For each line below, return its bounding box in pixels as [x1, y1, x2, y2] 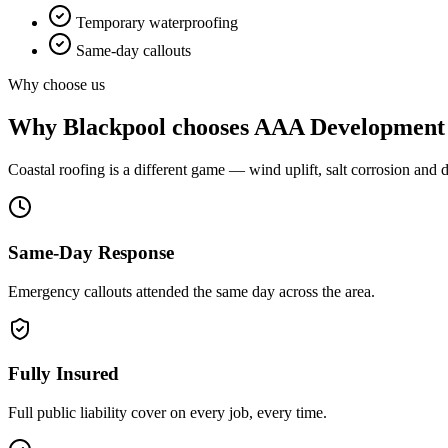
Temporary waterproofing [76, 14, 238, 32]
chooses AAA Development [166, 114, 445, 141]
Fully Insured [8, 363, 119, 385]
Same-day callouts [76, 42, 191, 60]
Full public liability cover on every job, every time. [8, 404, 327, 422]
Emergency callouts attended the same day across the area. [8, 282, 375, 300]
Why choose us [8, 76, 105, 94]
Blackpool [63, 114, 166, 141]
